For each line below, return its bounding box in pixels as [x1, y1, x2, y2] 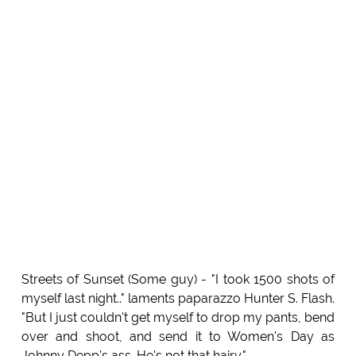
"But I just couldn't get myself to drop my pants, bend [21, 310, 335, 326]
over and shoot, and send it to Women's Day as [21, 329, 335, 345]
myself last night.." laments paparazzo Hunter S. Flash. [21, 291, 335, 307]
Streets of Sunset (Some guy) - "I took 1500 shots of [21, 272, 335, 288]
